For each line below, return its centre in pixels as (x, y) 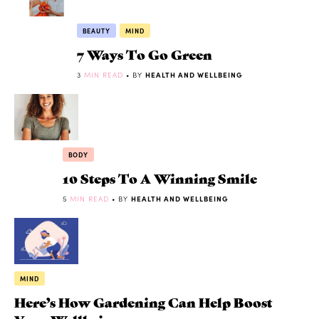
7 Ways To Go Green (144, 54)
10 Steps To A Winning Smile (159, 177)
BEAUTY (96, 31)
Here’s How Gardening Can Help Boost (143, 301)
